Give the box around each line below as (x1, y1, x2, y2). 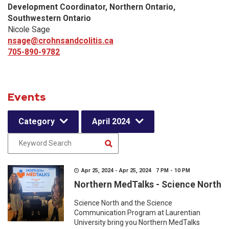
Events (8, 90, 46, 104)
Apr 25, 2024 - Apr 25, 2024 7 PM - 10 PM (80, 167, 190, 174)
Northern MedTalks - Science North (74, 179, 221, 190)
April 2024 (92, 117, 130, 126)
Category (18, 117, 55, 126)
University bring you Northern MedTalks (74, 218, 200, 226)
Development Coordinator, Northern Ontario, (8, 2, 175, 12)
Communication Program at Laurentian (74, 209, 200, 217)
